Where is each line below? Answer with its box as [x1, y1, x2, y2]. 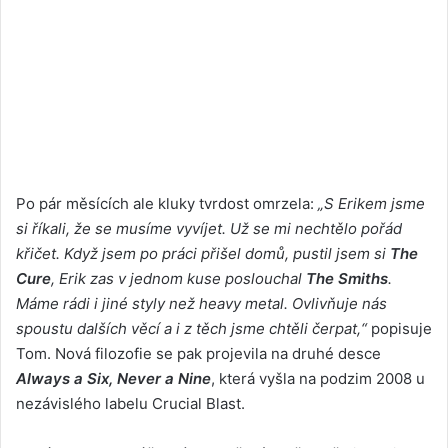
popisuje [367, 318, 432, 338]
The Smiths [306, 268, 388, 288]
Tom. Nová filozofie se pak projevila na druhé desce [16, 343, 381, 363]
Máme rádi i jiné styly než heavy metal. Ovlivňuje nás [16, 293, 387, 313]
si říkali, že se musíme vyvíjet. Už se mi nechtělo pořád [16, 218, 402, 238]
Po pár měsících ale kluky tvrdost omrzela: [16, 193, 318, 213]
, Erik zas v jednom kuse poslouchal [51, 268, 306, 288]
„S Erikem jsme [318, 193, 425, 213]
